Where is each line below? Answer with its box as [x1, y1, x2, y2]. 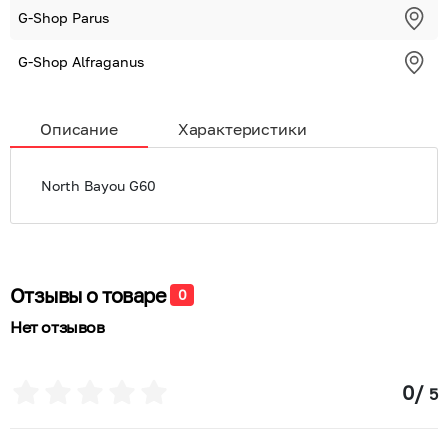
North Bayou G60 [41, 177, 156, 194]
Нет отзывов [10, 317, 105, 337]
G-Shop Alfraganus [18, 53, 144, 70]
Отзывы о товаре [10, 283, 166, 307]
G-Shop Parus [18, 9, 109, 26]
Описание [40, 118, 118, 139]
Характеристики [177, 118, 307, 139]
